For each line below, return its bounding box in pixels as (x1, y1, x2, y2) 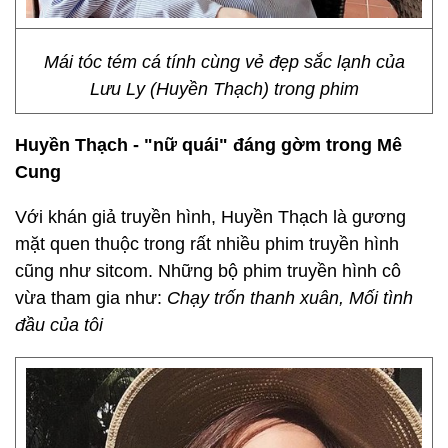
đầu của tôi (15, 315, 103, 335)
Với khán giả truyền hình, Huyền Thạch (15, 207, 328, 227)
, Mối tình (339, 288, 413, 308)
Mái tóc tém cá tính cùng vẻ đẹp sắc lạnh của (43, 52, 405, 72)
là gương (333, 207, 406, 227)
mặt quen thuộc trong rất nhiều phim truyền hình (15, 234, 399, 254)
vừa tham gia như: (15, 288, 162, 308)
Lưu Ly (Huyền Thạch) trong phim (89, 79, 359, 99)
